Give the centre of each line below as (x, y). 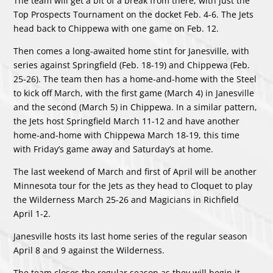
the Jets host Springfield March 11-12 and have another (127, 121)
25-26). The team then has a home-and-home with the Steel (135, 79)
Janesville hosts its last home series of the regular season (131, 236)
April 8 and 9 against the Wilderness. (89, 250)
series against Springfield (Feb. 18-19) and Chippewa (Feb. (132, 65)
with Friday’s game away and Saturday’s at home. (114, 149)
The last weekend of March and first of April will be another (135, 171)
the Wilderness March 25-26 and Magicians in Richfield (126, 199)
